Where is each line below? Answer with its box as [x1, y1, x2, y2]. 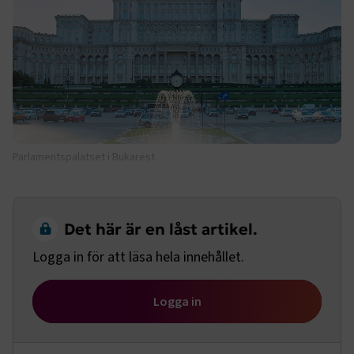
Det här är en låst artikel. [64, 219, 258, 239]
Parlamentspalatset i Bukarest [13, 149, 155, 165]
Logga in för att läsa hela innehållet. [32, 247, 244, 267]
